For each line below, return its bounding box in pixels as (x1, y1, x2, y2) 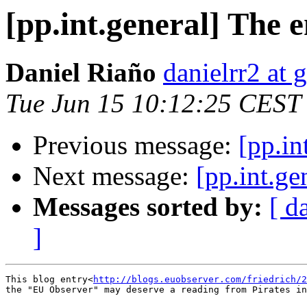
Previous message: (33, 130, 238, 160)
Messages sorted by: (33, 192, 262, 222)
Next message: (33, 161, 196, 191)
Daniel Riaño (5, 58, 156, 88)
